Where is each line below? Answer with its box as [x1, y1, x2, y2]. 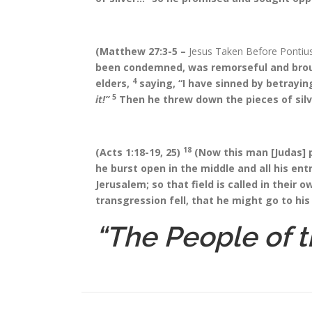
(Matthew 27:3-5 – [95, 45, 189, 58]
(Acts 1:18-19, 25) [95, 146, 183, 159]
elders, [95, 77, 132, 90]
